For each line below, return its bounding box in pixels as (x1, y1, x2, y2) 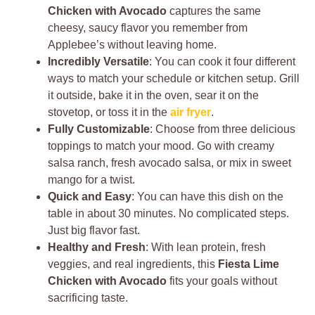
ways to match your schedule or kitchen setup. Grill (48, 72, 300, 84)
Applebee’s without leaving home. (48, 39, 217, 51)
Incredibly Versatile (48, 56, 149, 67)
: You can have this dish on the (131, 191, 283, 202)
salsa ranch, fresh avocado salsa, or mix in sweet (48, 157, 291, 169)
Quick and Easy (48, 191, 131, 202)
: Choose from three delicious (150, 123, 295, 135)
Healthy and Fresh (48, 241, 146, 253)
